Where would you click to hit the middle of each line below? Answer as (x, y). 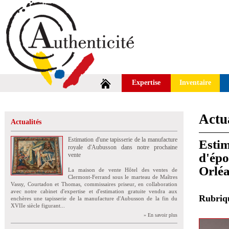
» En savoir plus (161, 215)
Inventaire (195, 83)
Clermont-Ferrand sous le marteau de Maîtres (123, 177)
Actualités (26, 122)
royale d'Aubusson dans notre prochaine (123, 147)
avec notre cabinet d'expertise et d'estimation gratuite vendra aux (94, 191)
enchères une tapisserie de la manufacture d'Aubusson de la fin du (94, 198)
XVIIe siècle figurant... (38, 205)
